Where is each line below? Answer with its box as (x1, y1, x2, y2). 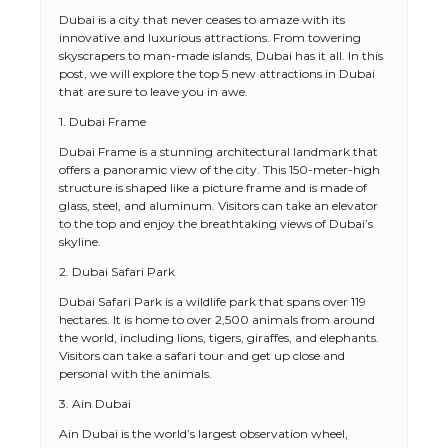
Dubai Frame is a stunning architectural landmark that (59, 144, 378, 159)
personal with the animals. (59, 366, 212, 381)
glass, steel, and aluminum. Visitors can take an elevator (59, 198, 378, 213)
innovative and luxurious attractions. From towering (59, 30, 361, 45)
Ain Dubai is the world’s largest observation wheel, (59, 426, 348, 441)
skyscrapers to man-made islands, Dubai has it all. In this (59, 48, 383, 63)
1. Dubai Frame (59, 114, 146, 129)
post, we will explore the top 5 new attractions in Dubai (59, 66, 375, 81)
